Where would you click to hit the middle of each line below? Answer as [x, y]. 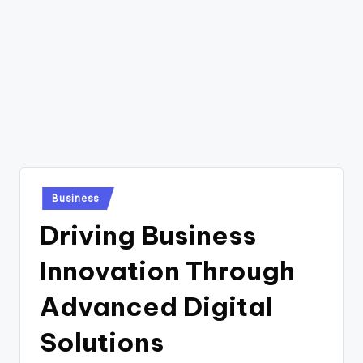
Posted [53, 194]
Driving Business [148, 235]
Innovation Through [167, 270]
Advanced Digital [156, 306]
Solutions [102, 342]
